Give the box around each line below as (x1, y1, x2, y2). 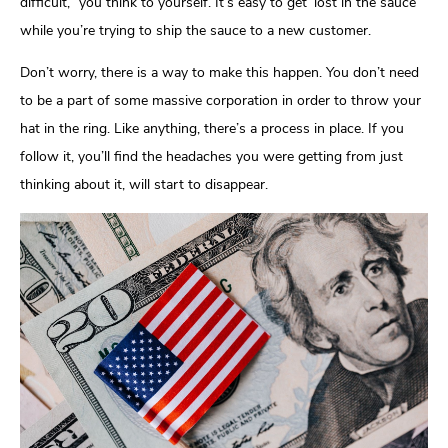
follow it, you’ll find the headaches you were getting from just (20, 147, 403, 167)
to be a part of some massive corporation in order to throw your (20, 91, 421, 111)
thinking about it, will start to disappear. (20, 175, 268, 195)
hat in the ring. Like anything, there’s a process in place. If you (20, 119, 404, 139)
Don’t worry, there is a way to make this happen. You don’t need (20, 63, 419, 83)
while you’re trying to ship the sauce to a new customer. (20, 21, 371, 41)
